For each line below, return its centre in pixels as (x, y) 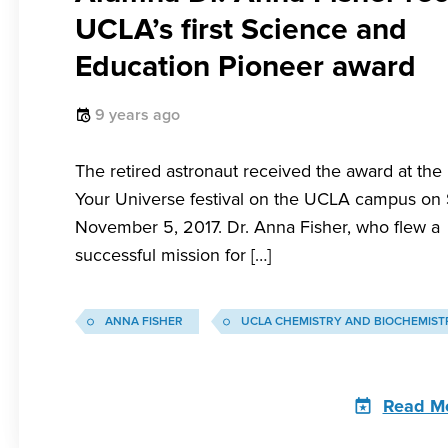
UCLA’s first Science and (241, 29)
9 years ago (137, 115)
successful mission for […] (173, 255)
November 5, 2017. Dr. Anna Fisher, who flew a (257, 227)
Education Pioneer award (245, 66)
